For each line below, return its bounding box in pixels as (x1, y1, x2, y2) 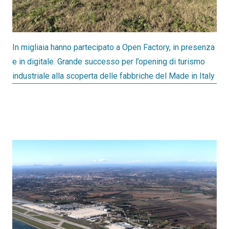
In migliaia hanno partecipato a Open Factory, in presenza (12, 42, 215, 52)
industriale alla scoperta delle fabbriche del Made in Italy (12, 71, 215, 81)
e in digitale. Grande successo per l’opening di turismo (12, 57, 205, 66)
